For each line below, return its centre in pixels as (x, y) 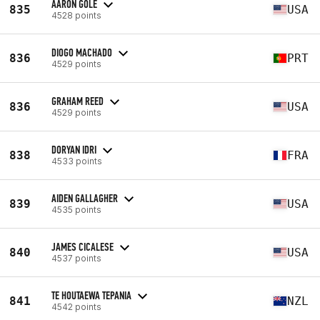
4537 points (76, 258)
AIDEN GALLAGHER (85, 198)
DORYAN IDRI (74, 149)
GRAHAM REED (77, 101)
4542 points (76, 306)
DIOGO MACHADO (82, 52)
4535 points (76, 209)
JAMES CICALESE (82, 246)
